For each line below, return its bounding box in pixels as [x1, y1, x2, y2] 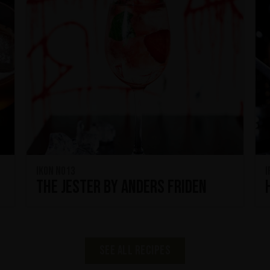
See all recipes [99, 243, 171, 259]
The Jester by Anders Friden [36, 177, 207, 199]
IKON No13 [36, 165, 75, 179]
